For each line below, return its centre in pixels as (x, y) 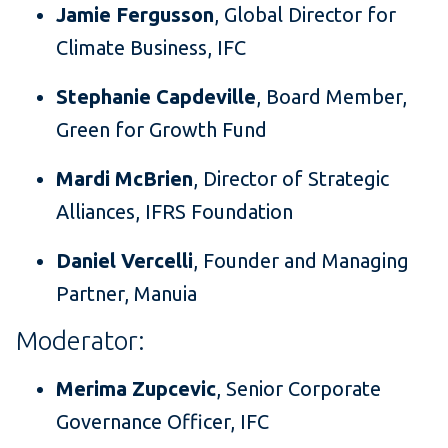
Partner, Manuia (126, 294)
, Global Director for (305, 15)
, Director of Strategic (291, 179)
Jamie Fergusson (135, 15)
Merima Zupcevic (136, 389)
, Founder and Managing (301, 261)
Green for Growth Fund (161, 130)
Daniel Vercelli (124, 261)
